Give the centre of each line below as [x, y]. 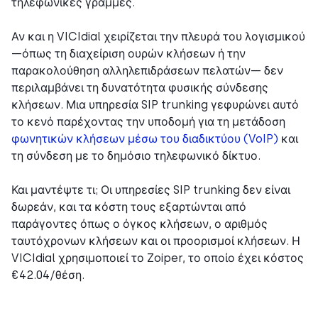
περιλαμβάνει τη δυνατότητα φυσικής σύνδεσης [140, 88]
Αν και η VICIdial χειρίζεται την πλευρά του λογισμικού [158, 37]
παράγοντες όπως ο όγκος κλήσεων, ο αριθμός [139, 224]
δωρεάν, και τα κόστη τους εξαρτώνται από [129, 207]
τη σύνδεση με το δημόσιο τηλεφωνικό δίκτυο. [136, 156]
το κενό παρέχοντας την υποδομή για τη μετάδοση [148, 122]
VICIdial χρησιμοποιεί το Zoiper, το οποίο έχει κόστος [158, 258]
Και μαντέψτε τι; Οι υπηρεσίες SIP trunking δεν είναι [151, 190]
